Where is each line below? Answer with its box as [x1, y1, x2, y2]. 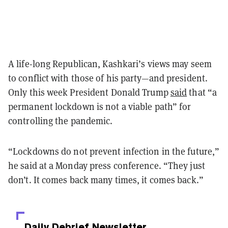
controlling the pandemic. [8, 115, 115, 127]
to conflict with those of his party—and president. [8, 72, 208, 84]
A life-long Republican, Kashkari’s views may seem [8, 58, 212, 70]
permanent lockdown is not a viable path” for [8, 100, 191, 112]
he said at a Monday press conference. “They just [8, 159, 205, 172]
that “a [187, 86, 217, 98]
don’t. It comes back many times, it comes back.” [8, 174, 204, 186]
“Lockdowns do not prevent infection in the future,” [8, 145, 220, 157]
